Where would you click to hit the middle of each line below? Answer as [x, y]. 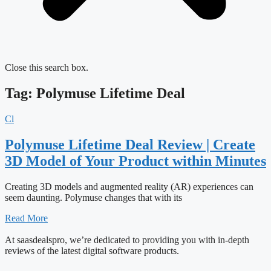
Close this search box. [47, 67]
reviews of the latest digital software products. [92, 250]
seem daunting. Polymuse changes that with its [93, 197]
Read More [26, 218]
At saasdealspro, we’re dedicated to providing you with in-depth [127, 240]
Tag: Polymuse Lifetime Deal [95, 93]
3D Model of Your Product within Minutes [135, 161]
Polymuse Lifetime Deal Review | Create [130, 144]
